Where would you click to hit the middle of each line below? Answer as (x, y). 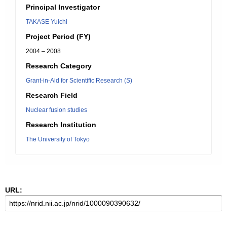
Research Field (52, 95)
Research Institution (61, 125)
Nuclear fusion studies (56, 110)
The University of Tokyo (58, 139)
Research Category (59, 66)
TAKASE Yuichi (47, 22)
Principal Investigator (63, 7)
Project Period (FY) (58, 36)
